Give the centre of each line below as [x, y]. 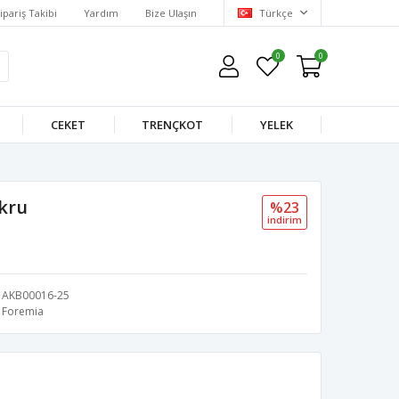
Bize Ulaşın [171, 12]
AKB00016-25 [36, 295]
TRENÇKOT [173, 125]
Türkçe [276, 12]
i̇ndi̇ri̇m [285, 220]
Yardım [101, 12]
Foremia [23, 311]
